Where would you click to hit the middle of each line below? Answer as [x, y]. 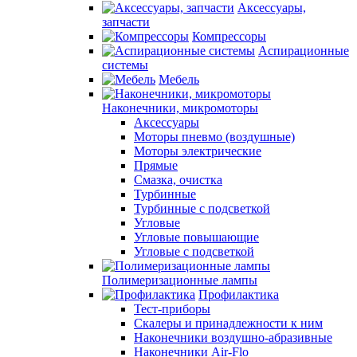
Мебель [179, 79]
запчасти [126, 22]
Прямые [156, 165]
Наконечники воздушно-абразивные [233, 337]
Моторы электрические [198, 151]
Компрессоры [229, 36]
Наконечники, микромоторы [180, 108]
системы [125, 65]
